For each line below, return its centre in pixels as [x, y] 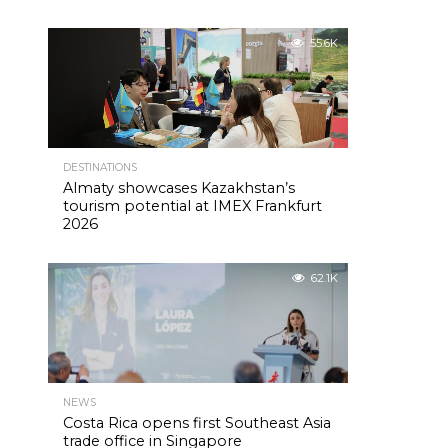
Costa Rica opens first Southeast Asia [197, 423]
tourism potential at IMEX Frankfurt [192, 206]
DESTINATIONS [100, 167]
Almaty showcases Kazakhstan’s [179, 188]
